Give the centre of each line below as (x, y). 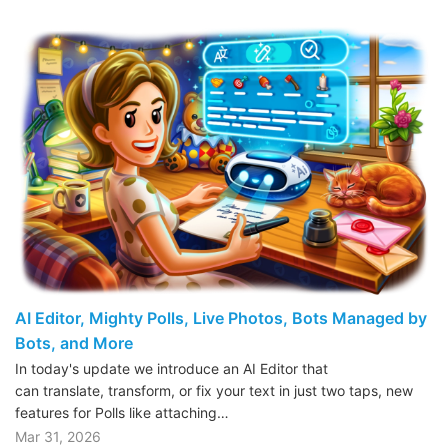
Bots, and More (74, 342)
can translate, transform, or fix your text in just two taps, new (214, 390)
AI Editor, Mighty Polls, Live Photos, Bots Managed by (221, 317)
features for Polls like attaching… (122, 412)
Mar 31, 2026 (58, 436)
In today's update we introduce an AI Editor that (171, 368)
